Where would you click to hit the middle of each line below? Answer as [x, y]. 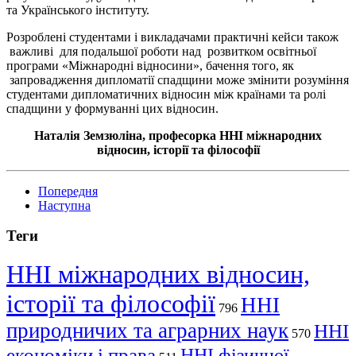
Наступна [64, 205]
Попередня [68, 191]
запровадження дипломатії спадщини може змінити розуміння [178, 79]
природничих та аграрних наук [147, 331]
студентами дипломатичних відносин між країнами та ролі [166, 94]
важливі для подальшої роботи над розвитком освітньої [161, 51]
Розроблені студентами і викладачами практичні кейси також [172, 37]
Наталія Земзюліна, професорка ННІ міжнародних [178, 135]
